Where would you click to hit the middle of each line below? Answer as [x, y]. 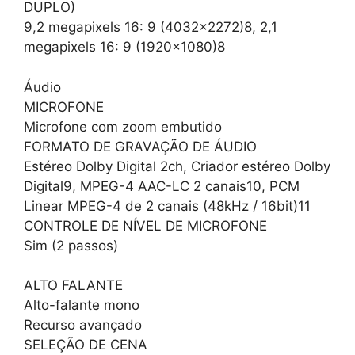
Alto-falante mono [82, 305]
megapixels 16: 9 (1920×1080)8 [124, 47]
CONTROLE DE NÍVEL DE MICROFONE [145, 225]
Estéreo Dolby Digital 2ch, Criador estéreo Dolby [177, 166]
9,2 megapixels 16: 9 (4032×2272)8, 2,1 [151, 27]
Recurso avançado [83, 325]
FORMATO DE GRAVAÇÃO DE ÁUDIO [140, 146]
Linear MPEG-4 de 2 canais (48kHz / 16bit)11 [167, 206]
